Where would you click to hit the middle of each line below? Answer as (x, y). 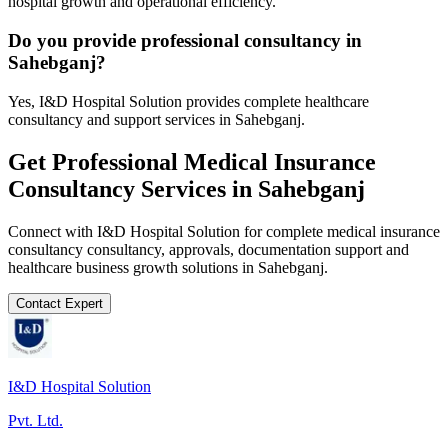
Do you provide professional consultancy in (185, 41)
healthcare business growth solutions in (133, 267)
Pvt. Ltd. (35, 420)
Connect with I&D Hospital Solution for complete (167, 231)
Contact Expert (59, 303)
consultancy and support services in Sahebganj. (156, 119)
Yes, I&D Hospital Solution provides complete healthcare (188, 101)
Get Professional (96, 161)
